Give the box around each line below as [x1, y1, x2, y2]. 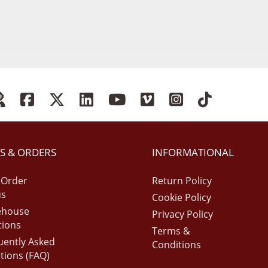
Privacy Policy [152, 208, 213, 221]
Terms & [152, 224, 190, 237]
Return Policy [152, 174, 212, 187]
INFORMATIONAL [152, 145, 234, 159]
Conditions [152, 238, 201, 251]
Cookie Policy [152, 191, 211, 204]
